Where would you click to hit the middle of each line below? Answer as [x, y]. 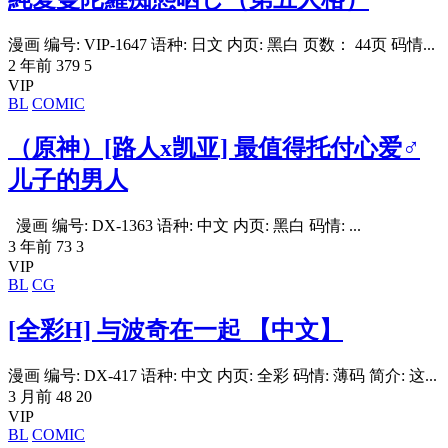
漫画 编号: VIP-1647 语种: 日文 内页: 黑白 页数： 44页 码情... [221, 44]
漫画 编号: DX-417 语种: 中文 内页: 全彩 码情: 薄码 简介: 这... [222, 376]
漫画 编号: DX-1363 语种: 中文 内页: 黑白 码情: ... [184, 226]
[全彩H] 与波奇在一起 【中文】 [175, 330]
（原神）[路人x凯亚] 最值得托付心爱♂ [214, 148]
